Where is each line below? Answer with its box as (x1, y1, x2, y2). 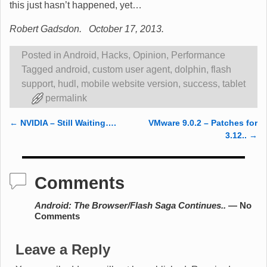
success (183, 79, 218, 89)
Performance (171, 50, 225, 61)
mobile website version (81, 79, 178, 89)
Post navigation (10, 128, 105, 143)
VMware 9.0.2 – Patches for (148, 118, 257, 128)
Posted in (21, 50, 61, 61)
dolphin (175, 64, 206, 75)
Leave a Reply (15, 241, 110, 257)
